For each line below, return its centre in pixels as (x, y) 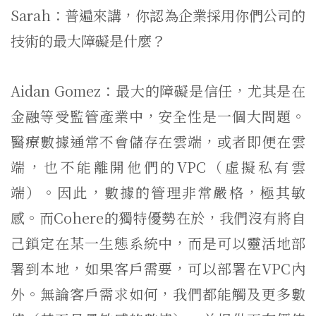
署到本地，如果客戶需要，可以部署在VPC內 (158, 268)
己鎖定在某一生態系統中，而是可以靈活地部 (158, 243)
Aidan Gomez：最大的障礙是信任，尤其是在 (158, 91)
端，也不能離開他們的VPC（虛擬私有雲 (158, 167)
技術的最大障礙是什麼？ (88, 41)
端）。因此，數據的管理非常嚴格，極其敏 (158, 192)
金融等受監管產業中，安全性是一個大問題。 (158, 116)
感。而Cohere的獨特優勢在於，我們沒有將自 (158, 218)
